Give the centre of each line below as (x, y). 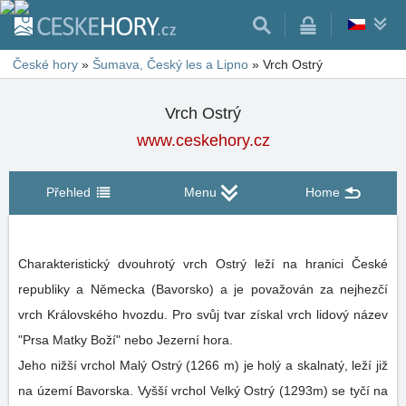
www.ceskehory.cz (203, 140)
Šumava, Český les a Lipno (170, 64)
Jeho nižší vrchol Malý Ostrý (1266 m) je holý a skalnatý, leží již (203, 365)
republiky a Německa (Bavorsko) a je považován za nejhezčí (203, 289)
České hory (45, 64)
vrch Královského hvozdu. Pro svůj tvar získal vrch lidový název (203, 314)
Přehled (68, 192)
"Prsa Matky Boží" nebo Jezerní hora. (127, 340)
